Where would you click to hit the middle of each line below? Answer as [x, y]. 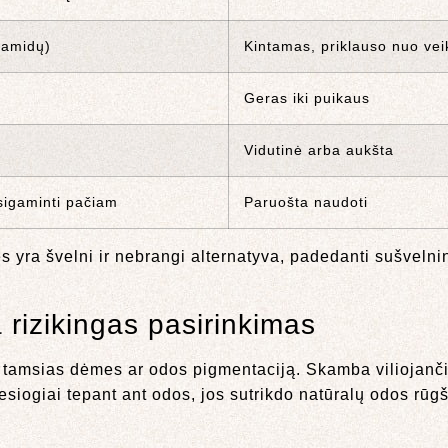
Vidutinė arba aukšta [319, 150]
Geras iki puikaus [307, 98]
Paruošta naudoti [306, 202]
